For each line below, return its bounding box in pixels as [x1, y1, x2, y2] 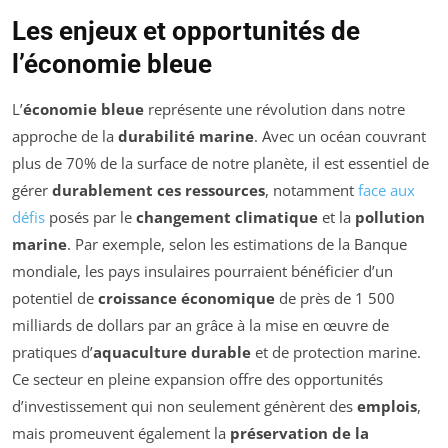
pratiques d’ [12, 342, 93, 363]
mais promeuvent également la [12, 423, 230, 444]
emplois [357, 396, 417, 417]
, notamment [265, 180, 358, 201]
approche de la [12, 126, 118, 147]
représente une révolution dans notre [144, 99, 405, 120]
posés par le [45, 207, 136, 228]
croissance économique [98, 288, 275, 309]
